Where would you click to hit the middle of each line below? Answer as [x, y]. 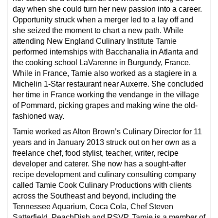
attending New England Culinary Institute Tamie [95, 41]
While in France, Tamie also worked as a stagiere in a [105, 73]
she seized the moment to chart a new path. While [98, 30]
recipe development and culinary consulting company [104, 174]
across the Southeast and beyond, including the [94, 196]
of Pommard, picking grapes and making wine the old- [105, 105]
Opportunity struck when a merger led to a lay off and [103, 19]
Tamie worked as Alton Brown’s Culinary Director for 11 [107, 131]
